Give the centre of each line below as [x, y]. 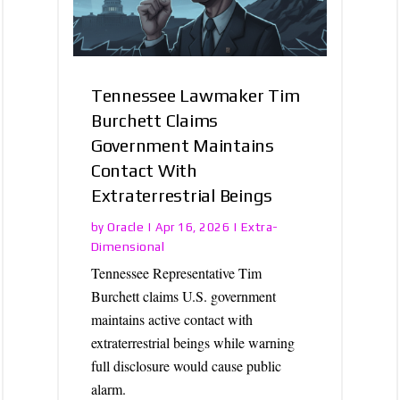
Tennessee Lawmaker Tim [195, 96]
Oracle [126, 227]
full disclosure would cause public [186, 366]
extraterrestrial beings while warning [192, 343]
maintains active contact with [171, 320]
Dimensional [128, 247]
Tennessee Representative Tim [176, 273]
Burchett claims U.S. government [183, 296]
